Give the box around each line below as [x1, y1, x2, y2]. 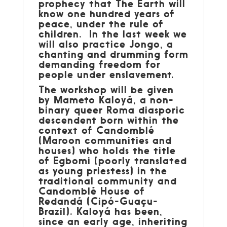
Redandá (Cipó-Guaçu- [38, 194, 158, 207]
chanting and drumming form [38, 47, 188, 60]
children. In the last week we [38, 27, 187, 40]
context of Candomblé [38, 123, 155, 136]
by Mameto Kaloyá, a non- [38, 93, 174, 106]
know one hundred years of [38, 7, 175, 20]
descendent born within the [38, 113, 179, 126]
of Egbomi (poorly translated [38, 154, 187, 167]
